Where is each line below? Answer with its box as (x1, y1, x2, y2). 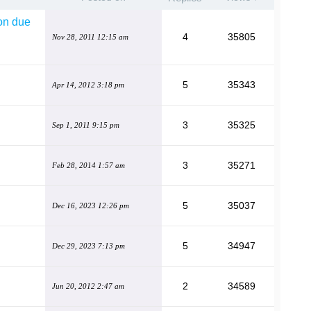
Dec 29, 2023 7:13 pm (52, 242, 125, 250)
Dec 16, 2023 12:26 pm (52, 201, 129, 210)
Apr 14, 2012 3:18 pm (52, 81, 124, 89)
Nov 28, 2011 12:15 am (52, 33, 128, 41)
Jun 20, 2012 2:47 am (52, 282, 124, 290)
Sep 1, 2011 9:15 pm (52, 121, 119, 129)
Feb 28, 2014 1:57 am (52, 161, 125, 169)
